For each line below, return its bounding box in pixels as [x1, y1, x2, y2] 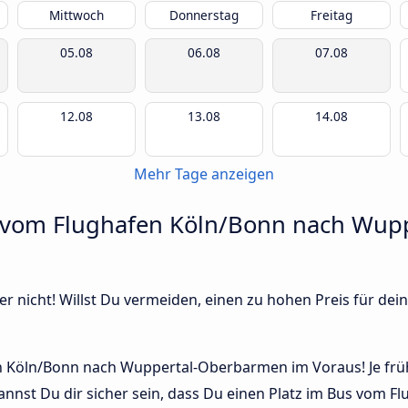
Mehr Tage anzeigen [134, 164, 274, 184]
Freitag [311, 6, 352, 24]
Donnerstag [169, 6, 239, 24]
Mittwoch [49, 6, 104, 24]
